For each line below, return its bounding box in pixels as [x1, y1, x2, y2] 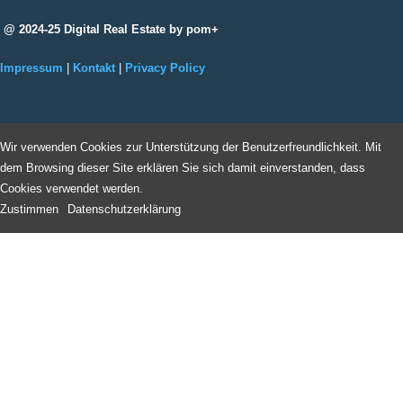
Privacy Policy [125, 61, 205, 75]
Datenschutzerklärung [67, 202, 181, 216]
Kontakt [73, 61, 115, 75]
